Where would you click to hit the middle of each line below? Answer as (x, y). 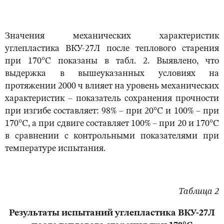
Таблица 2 (199, 192)
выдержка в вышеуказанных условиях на (112, 74)
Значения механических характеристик (112, 36)
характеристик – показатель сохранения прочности (112, 99)
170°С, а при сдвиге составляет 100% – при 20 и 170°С (112, 124)
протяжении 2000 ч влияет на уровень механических (112, 86)
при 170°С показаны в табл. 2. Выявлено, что (112, 61)
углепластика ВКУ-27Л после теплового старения (112, 49)
